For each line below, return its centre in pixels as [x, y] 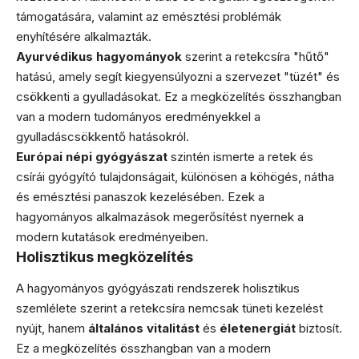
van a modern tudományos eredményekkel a [138, 117]
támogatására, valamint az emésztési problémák [149, 16]
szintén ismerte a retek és [240, 157]
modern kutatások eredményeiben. [112, 237]
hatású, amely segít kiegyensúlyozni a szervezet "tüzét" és [178, 77]
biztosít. [319, 328]
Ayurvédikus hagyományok [99, 56]
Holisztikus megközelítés [105, 257]
